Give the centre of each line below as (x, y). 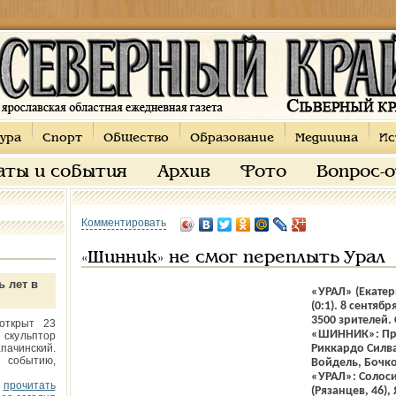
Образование (232, 138)
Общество (136, 138)
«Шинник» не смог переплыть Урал (233, 258)
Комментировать (123, 223)
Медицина (326, 138)
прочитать (29, 385)
